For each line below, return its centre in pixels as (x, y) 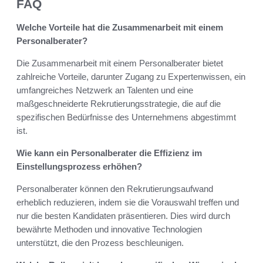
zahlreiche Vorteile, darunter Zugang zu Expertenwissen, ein (131, 77)
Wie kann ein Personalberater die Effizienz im (109, 153)
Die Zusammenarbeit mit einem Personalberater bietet (120, 63)
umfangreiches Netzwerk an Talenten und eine (105, 90)
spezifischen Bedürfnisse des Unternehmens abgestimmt (126, 117)
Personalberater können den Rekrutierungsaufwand (115, 189)
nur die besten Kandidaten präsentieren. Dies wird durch (123, 216)
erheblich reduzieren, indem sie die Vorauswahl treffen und (128, 203)
